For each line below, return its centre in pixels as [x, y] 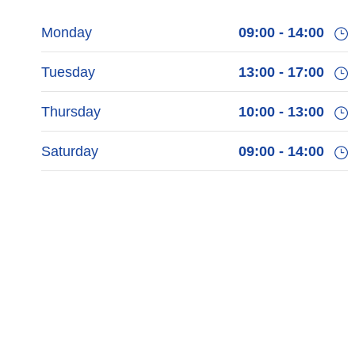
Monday [67, 32]
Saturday [70, 151]
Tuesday [68, 72]
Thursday [71, 111]
